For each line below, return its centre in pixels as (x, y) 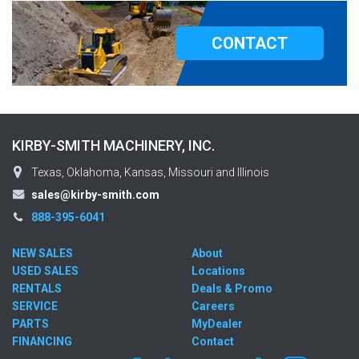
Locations (218, 270)
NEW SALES (42, 253)
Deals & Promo (232, 288)
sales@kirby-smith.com (95, 194)
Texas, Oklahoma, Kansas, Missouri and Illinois (149, 172)
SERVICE (35, 306)
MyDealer (217, 323)
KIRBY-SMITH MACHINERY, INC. (113, 145)
